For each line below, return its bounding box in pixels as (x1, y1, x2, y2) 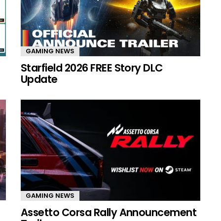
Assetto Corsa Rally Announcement (21, 205, 197, 220)
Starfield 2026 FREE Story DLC (21, 60, 163, 75)
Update (21, 72, 58, 86)
